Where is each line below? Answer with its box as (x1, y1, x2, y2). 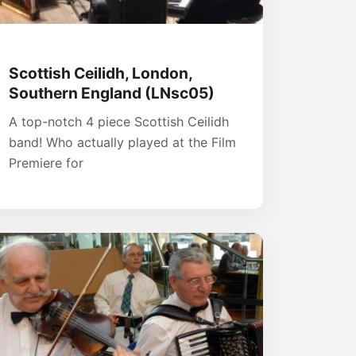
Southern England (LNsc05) (9, 83, 215, 103)
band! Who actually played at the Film (9, 133, 236, 150)
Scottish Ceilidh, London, (9, 63, 192, 83)
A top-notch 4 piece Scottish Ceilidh (9, 113, 229, 130)
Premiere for (9, 154, 83, 171)
